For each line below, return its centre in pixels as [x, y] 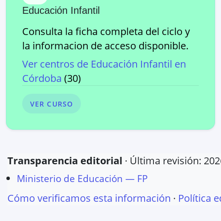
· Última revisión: [163, 161]
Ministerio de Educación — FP [82, 178]
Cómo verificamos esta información [89, 198]
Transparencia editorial [65, 161]
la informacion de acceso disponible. [105, 46]
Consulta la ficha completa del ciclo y [106, 31]
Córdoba [42, 78]
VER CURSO [52, 104]
